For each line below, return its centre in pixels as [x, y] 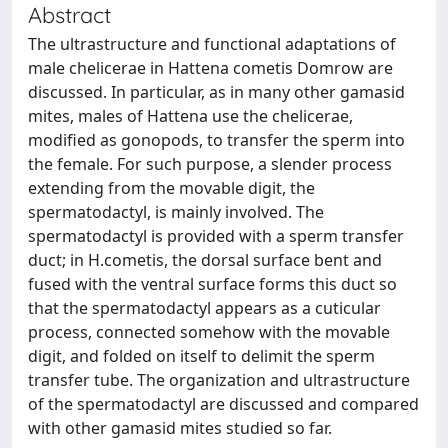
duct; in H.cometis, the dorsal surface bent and [205, 260]
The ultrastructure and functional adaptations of [212, 44]
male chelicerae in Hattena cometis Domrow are [210, 68]
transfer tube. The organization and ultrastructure [219, 380]
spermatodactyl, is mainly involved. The [176, 212]
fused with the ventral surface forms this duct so [212, 284]
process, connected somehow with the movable [209, 332]
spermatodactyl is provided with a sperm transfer [216, 236]
